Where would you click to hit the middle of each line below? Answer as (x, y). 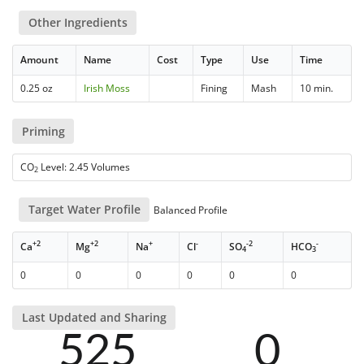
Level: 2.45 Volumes (84, 167)
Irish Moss (107, 89)
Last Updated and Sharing (94, 318)
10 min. (317, 89)
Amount (40, 60)
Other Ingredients (78, 23)
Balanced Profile (190, 210)
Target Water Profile (84, 209)
